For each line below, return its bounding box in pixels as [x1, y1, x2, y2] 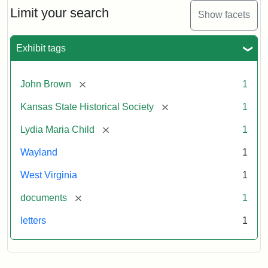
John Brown [20, 78, 71, 89]
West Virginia [20, 169, 77, 180]
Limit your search [10, 5, 109, 20]
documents [20, 192, 67, 203]
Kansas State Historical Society [20, 101, 154, 112]
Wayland [20, 147, 57, 157]
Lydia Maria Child [20, 124, 95, 135]
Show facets [198, 10, 250, 20]
